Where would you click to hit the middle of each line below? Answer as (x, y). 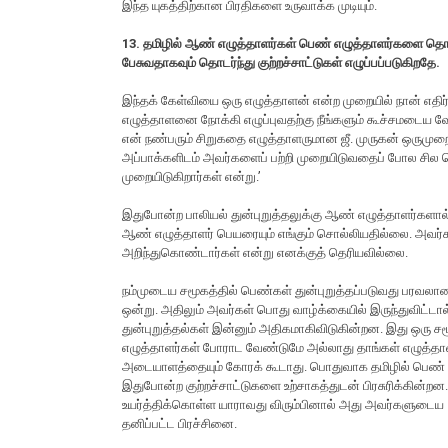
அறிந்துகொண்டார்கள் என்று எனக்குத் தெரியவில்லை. (265, 253)
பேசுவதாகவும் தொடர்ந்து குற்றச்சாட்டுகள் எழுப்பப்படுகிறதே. (281, 63)
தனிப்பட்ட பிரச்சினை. (179, 424)
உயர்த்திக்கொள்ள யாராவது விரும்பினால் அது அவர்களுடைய (283, 405)
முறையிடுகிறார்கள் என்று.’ (191, 177)
